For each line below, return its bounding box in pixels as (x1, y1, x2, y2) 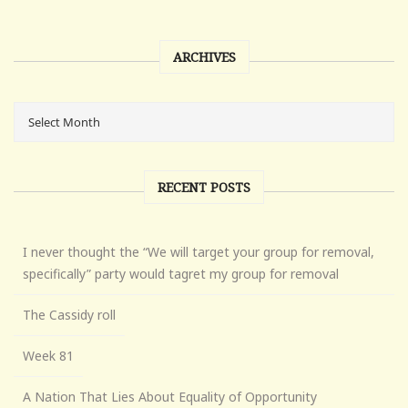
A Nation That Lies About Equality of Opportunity (23, 387, 317, 405)
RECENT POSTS (158, 178, 250, 196)
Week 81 (23, 346, 74, 364)
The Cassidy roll (23, 305, 116, 323)
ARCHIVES (172, 47, 236, 66)
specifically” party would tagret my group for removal (23, 264, 339, 282)
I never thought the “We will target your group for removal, (23, 242, 374, 260)
